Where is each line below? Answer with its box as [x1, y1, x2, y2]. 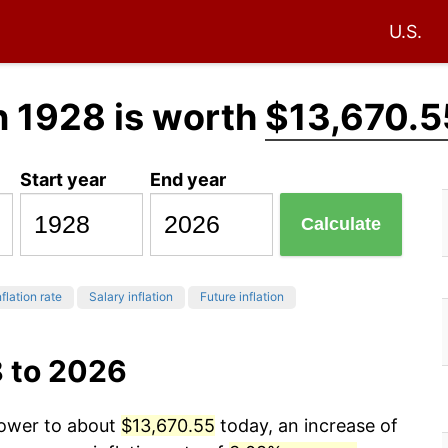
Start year [20, 168, 107, 190]
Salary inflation [89, 289, 173, 305]
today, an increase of [215, 415, 398, 437]
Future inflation [200, 289, 284, 305]
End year [150, 168, 227, 190]
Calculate [301, 214, 382, 235]
